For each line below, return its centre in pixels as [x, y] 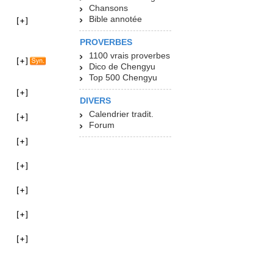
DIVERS [95, 101]
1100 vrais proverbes [129, 56]
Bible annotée [115, 19]
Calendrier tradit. [121, 114]
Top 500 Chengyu [123, 78]
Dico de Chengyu [122, 67]
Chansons [108, 8]
